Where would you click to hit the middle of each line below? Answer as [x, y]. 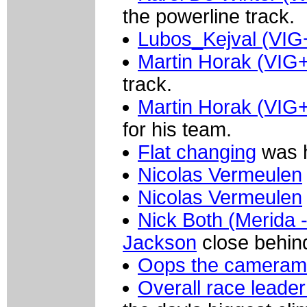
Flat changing [197, 152]
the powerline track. [209, 17]
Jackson [160, 243]
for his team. [177, 130]
